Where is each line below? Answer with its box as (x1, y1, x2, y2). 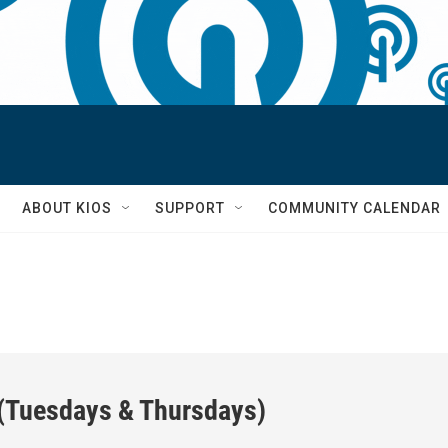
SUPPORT (155, 200, 225, 216)
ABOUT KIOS (22, 200, 112, 216)
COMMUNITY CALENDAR (268, 200, 441, 216)
